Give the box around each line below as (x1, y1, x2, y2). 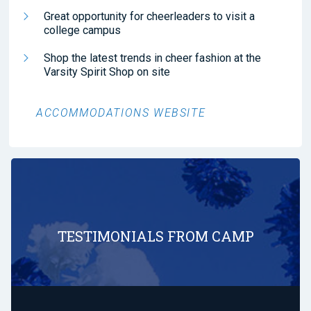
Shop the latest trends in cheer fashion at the (44, 51, 261, 65)
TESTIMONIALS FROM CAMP (57, 226, 254, 245)
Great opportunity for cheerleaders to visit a (44, 9, 255, 23)
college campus (44, 23, 121, 37)
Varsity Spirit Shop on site (44, 65, 170, 78)
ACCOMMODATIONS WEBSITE (36, 106, 206, 119)
